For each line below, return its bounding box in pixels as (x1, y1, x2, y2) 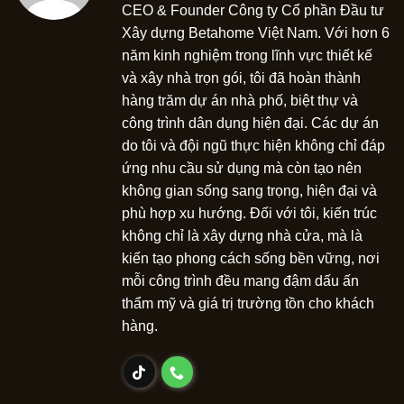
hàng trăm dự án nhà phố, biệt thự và (122, 92, 358, 108)
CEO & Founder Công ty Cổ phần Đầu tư (122, 2, 384, 18)
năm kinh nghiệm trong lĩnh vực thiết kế (122, 47, 372, 63)
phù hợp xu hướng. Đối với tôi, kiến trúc (122, 205, 377, 221)
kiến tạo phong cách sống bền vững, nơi (122, 250, 380, 266)
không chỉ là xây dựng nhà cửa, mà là (122, 227, 363, 243)
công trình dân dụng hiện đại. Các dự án (122, 115, 379, 131)
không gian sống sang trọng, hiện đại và (122, 182, 377, 198)
